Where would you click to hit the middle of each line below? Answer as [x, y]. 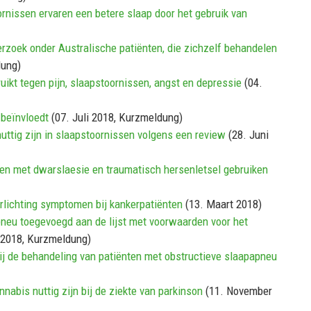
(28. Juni [247, 135]
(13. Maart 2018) [222, 204]
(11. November [237, 291]
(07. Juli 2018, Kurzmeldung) [116, 118]
